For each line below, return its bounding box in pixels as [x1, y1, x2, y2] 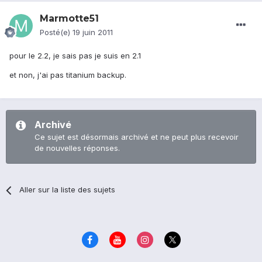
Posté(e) [40, 27, 73, 37]
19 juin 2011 [73, 27, 113, 37]
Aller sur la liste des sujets [19, 185, 116, 195]
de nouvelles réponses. [35, 143, 120, 153]
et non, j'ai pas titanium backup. [9, 70, 126, 80]
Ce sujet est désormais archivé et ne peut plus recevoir [35, 132, 239, 142]
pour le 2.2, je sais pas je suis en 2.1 [9, 51, 141, 61]
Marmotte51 [40, 13, 99, 25]
